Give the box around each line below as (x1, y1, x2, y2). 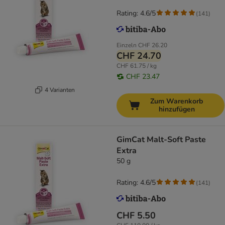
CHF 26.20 (138, 41, 167, 50)
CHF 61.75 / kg (117, 62, 157, 70)
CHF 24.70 (117, 50, 161, 62)
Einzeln (117, 41, 137, 50)
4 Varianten (44, 85, 75, 94)
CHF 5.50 (117, 209, 156, 222)
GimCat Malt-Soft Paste (117, 134, 206, 146)
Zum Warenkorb (150, 96, 203, 106)
